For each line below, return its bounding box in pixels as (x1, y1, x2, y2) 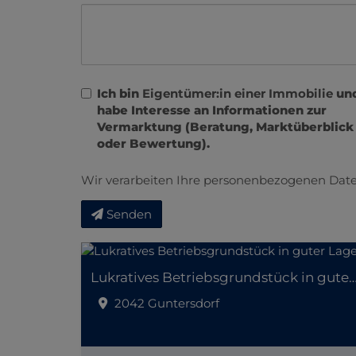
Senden (106, 206, 152, 222)
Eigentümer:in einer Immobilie (142, 85, 333, 101)
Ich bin (97, 85, 142, 101)
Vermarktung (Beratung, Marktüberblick (97, 118, 354, 134)
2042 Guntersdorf (114, 296, 219, 311)
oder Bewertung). (97, 135, 210, 151)
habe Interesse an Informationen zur (97, 102, 327, 118)
